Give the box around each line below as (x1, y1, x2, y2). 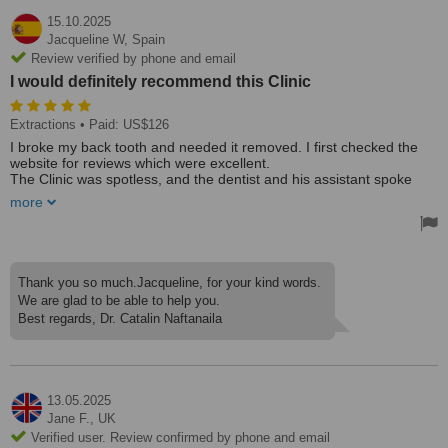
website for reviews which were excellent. (10, 155, 270, 171)
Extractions (10, 117, 76, 132)
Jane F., (47, 411, 98, 426)
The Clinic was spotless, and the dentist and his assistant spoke (10, 171, 412, 187)
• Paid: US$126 (76, 117, 169, 132)
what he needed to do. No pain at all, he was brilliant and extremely (10, 203, 435, 219)
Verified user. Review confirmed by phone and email (27, 430, 330, 445)
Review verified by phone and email (27, 51, 236, 66)
